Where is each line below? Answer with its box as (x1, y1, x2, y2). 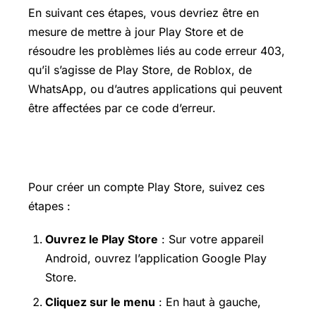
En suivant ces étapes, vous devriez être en (28, 6, 259, 20)
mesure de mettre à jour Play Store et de (28, 25, 243, 39)
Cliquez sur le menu (45, 294, 155, 309)
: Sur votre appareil (158, 231, 264, 246)
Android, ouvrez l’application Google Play (45, 250, 267, 265)
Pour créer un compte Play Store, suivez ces (28, 180, 265, 195)
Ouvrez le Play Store (45, 231, 158, 246)
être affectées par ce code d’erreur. (28, 101, 216, 116)
